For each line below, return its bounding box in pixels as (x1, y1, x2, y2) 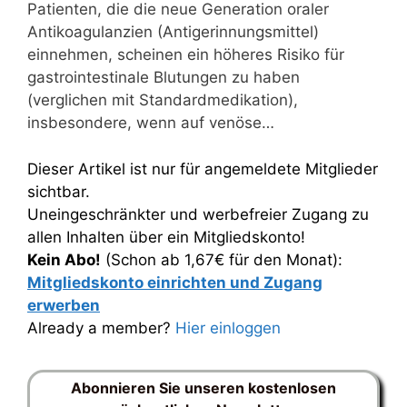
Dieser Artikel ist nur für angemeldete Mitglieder (27, 159, 378, 178)
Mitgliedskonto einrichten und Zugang (27, 273, 323, 292)
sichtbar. (27, 182, 90, 201)
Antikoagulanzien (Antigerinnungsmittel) (27, 23, 319, 41)
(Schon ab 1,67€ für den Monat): (101, 250, 342, 269)
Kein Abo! (27, 250, 101, 269)
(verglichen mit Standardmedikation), (27, 91, 298, 109)
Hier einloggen (175, 318, 281, 337)
